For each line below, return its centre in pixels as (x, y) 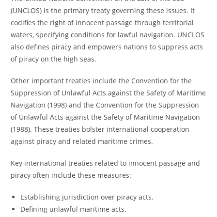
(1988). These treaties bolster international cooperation (100, 129)
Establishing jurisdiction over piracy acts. (87, 197)
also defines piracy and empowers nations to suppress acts (107, 47)
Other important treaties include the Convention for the (101, 81)
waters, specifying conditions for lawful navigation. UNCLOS (108, 35)
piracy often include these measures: (71, 175)
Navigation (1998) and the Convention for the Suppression (105, 105)
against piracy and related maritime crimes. (82, 141)
